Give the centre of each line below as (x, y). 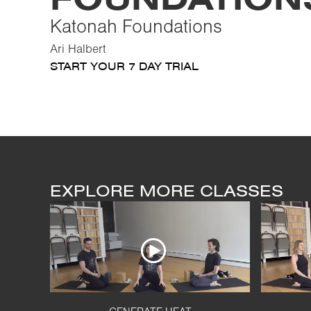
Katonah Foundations (136, 28)
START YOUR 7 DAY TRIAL (124, 66)
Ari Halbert (78, 50)
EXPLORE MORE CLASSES (167, 191)
